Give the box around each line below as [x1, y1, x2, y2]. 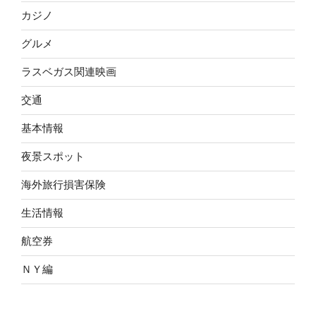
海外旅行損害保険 [21, 178, 106, 191]
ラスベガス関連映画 [21, 66, 116, 78]
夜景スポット [21, 150, 85, 163]
